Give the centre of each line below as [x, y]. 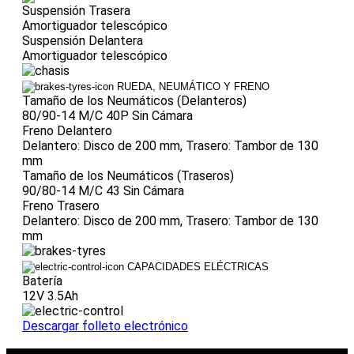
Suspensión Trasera [76, 10]
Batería [42, 281]
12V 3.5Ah [50, 296]
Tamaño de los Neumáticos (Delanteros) [134, 100]
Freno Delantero [67, 130]
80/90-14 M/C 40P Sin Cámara [107, 115]
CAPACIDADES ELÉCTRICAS [198, 266]
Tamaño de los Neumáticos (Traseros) [128, 175]
